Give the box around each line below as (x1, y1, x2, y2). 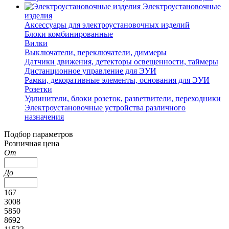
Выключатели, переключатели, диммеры (25, 48, 167, 57)
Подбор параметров (4, 129, 73, 139)
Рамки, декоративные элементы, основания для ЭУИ (25, 75, 210, 84)
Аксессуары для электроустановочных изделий (25, 20, 190, 29)
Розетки (25, 84, 52, 94)
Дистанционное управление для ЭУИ (25, 66, 156, 75)
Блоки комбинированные (25, 29, 113, 38)
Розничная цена (4, 139, 59, 148)
